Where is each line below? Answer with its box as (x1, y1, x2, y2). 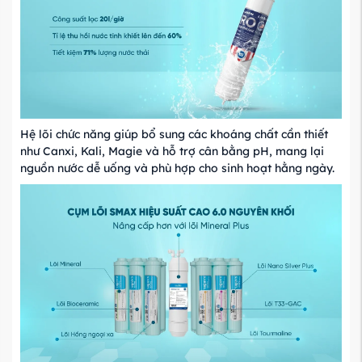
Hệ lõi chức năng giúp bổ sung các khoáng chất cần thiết (20, 127, 328, 142)
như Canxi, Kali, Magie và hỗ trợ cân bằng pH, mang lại (20, 144, 324, 159)
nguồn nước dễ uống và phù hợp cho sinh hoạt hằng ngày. (20, 161, 335, 176)
